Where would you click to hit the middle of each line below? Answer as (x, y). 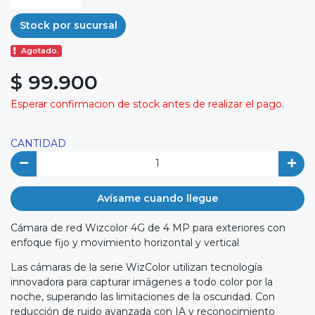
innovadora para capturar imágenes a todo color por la (142, 282)
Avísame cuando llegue (157, 198)
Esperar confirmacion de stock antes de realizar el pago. (147, 104)
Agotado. (40, 51)
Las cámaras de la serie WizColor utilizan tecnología (136, 268)
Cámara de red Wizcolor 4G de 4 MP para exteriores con (148, 228)
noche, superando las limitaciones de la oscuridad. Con (143, 297)
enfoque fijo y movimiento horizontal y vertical (125, 243)
